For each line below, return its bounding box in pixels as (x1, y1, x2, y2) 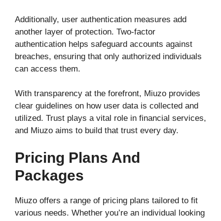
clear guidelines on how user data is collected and (15, 101, 198, 110)
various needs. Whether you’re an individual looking (15, 208, 205, 218)
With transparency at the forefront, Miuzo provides (15, 88, 200, 98)
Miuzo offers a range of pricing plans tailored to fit (15, 196, 198, 206)
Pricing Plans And (15, 149, 140, 166)
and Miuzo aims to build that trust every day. (15, 125, 179, 135)
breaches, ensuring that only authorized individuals (15, 51, 202, 61)
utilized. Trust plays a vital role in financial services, (15, 113, 206, 123)
